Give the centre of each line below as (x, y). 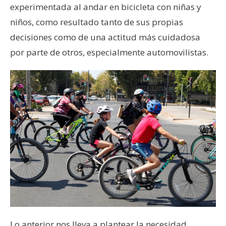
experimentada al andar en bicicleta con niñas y (106, 7)
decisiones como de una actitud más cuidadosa (105, 37)
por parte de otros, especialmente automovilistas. (109, 52)
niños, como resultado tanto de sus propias (97, 22)
